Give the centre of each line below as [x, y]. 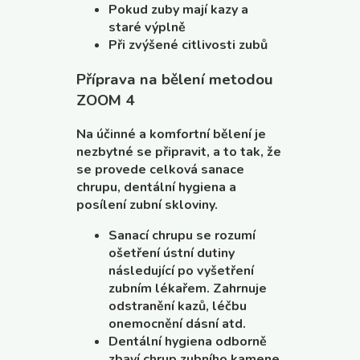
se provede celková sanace [160, 170]
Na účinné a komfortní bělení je [171, 135]
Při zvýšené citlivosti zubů [188, 45]
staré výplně [147, 27]
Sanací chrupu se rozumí [182, 236]
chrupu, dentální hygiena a [156, 188]
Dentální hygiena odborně [188, 342]
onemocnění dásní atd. [177, 324]
